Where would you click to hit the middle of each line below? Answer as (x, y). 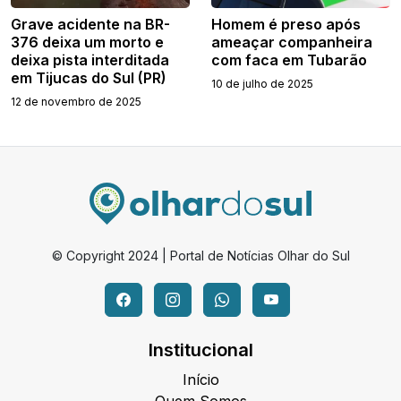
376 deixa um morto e (87, 42)
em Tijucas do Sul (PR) (89, 77)
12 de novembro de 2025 (76, 101)
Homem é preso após (286, 24)
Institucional (200, 350)
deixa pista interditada (90, 60)
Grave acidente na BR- (90, 24)
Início (200, 379)
